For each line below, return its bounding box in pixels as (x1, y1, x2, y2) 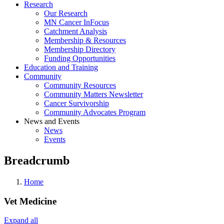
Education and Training (24, 63, 98, 71)
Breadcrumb (4, 153, 69, 167)
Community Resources (44, 81, 116, 89)
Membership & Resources (44, 36, 126, 44)
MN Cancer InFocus (44, 18, 109, 26)
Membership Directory (44, 45, 115, 53)
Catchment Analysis (44, 27, 107, 35)
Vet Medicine (4, 195, 56, 206)
